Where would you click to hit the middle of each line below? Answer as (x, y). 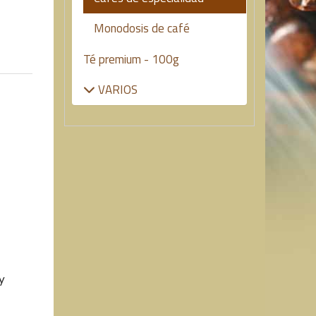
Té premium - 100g (131, 59)
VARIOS (116, 90)
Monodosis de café (142, 28)
